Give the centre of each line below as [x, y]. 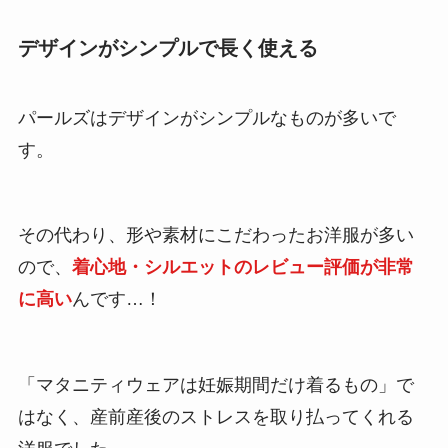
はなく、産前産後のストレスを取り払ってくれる [215, 417]
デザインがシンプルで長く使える [167, 48]
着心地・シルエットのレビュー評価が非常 [242, 267]
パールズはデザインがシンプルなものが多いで [206, 117]
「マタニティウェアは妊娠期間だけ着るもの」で [215, 385]
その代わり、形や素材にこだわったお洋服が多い [215, 235]
